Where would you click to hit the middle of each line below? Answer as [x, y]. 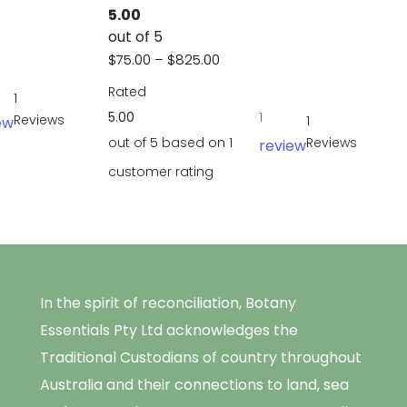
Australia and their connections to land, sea [194, 384]
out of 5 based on [168, 143]
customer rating [160, 172]
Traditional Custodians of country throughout [201, 357]
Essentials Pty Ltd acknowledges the [169, 330]
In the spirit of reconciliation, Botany [168, 303]
